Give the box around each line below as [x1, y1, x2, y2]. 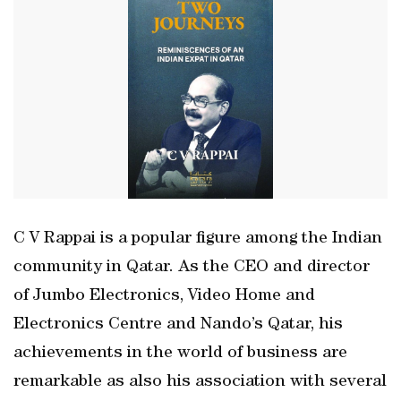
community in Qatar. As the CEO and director [13, 259, 370, 277]
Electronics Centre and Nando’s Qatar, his [13, 316, 343, 334]
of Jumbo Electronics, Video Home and [13, 287, 315, 305]
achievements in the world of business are [13, 345, 347, 363]
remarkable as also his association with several [13, 373, 387, 391]
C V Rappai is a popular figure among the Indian [13, 230, 382, 248]
